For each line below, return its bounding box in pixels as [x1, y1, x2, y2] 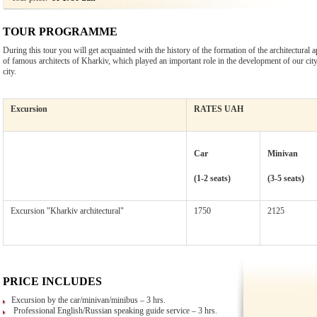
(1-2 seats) [194, 173, 231, 183]
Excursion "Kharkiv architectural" [11, 206, 124, 216]
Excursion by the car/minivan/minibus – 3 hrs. [11, 295, 166, 305]
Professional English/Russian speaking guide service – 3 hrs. [11, 306, 219, 316]
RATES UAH [194, 104, 243, 114]
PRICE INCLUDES [3, 275, 102, 287]
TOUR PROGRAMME [3, 25, 117, 38]
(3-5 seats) [267, 173, 304, 183]
